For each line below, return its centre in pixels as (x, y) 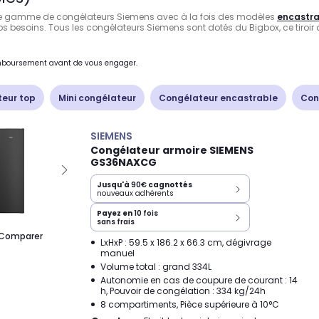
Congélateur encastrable (218, 98)
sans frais (116, 222)
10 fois (146, 213)
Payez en (115, 213)
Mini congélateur (97, 98)
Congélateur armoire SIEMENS (172, 150)
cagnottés (169, 185)
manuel (117, 253)
